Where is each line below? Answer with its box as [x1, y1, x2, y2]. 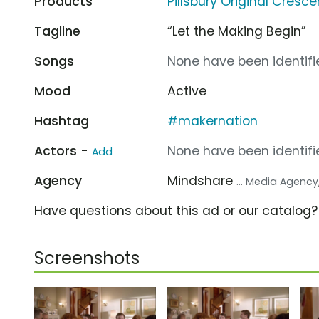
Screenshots [34, 246, 140, 270]
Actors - [34, 142, 92, 159]
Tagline [34, 22, 80, 40]
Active [167, 82, 207, 100]
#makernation [167, 112, 258, 130]
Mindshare [167, 172, 237, 189]
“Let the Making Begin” [167, 22, 307, 40]
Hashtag [34, 112, 89, 130]
